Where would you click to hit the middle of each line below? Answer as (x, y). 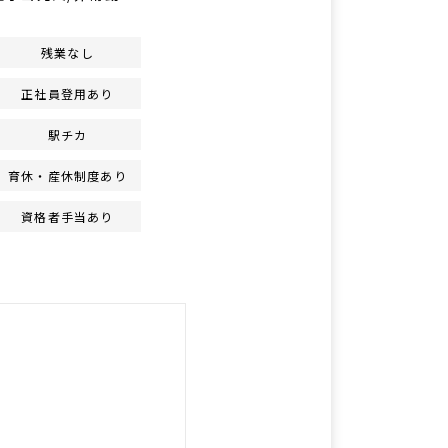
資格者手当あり (67, 216)
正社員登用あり (67, 93)
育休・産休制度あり (67, 175)
